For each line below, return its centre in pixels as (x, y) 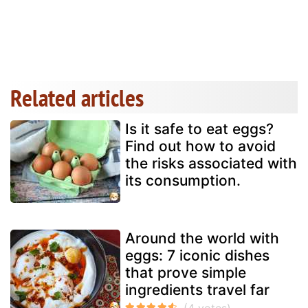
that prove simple (186, 272)
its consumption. (183, 180)
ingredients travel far (197, 289)
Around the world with (202, 238)
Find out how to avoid (200, 146)
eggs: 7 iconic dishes (197, 255)
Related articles (77, 97)
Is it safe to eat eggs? (199, 129)
